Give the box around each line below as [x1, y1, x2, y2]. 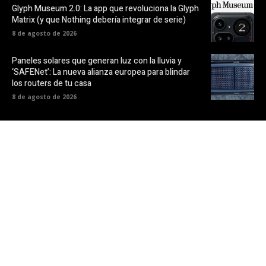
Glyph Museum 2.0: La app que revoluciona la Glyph [12, 2, 199, 15]
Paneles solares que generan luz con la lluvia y [12, 54, 182, 67]
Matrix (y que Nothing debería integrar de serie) [12, 14, 186, 27]
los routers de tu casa [12, 77, 91, 90]
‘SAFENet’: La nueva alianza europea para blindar [12, 65, 190, 78]
